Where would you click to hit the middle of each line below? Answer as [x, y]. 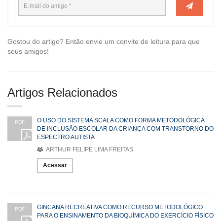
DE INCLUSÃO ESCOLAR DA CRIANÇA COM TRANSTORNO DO [125, 129]
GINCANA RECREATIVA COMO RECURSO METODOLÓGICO [120, 207]
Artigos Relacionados [62, 92]
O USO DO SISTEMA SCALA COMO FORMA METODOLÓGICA [121, 120]
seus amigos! [28, 51]
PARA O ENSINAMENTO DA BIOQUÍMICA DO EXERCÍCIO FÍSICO [125, 215]
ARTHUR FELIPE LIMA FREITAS [89, 149]
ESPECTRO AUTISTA [66, 137]
